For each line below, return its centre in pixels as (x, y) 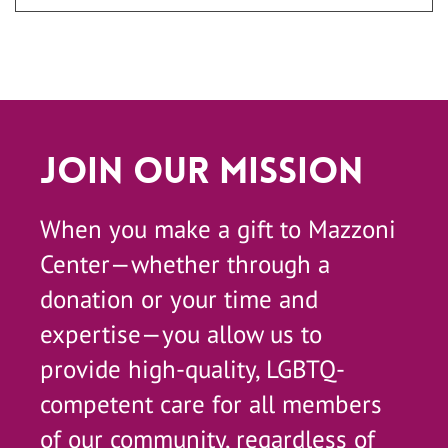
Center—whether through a (185, 264)
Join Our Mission (201, 171)
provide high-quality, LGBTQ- (192, 369)
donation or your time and (179, 299)
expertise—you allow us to (181, 334)
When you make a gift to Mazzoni (218, 229)
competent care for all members (211, 404)
